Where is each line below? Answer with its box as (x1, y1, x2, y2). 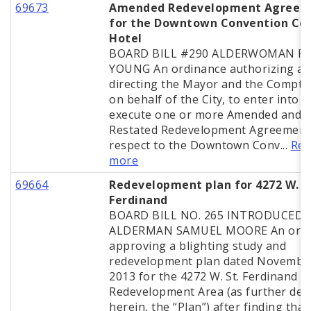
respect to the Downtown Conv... (109, 137, 291, 153)
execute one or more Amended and (109, 107, 302, 123)
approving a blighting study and (109, 238, 287, 254)
